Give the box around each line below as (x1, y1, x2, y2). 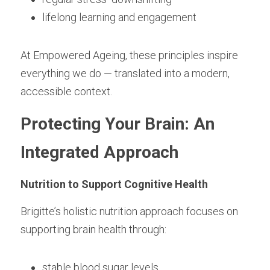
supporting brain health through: (20, 223, 166, 236)
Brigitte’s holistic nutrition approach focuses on (20, 205, 238, 218)
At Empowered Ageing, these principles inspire (20, 49, 238, 61)
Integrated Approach (20, 142, 178, 162)
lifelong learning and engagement (42, 11, 196, 24)
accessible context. (20, 85, 112, 98)
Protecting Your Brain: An (20, 114, 215, 134)
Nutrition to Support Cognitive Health (20, 178, 208, 190)
